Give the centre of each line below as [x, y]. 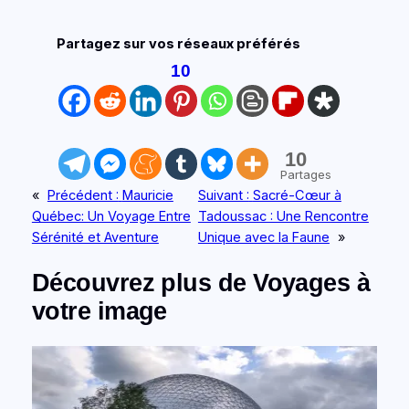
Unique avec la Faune [263, 237]
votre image [99, 311]
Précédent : [83, 195]
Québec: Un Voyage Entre [111, 216]
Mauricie [147, 195]
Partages [305, 174]
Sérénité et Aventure [95, 237]
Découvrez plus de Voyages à [201, 283]
